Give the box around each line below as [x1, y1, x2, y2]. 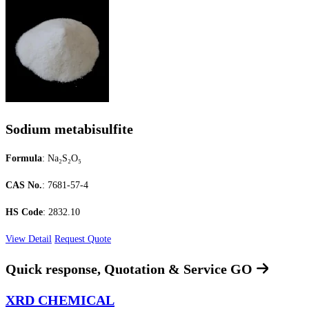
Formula [6, 153, 42, 164]
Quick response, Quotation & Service [6, 261, 230, 277]
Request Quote [54, 234, 111, 245]
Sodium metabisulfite [6, 121, 133, 137]
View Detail [6, 234, 52, 245]
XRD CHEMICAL [6, 292, 114, 308]
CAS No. [6, 180, 42, 191]
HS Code [6, 207, 43, 218]
